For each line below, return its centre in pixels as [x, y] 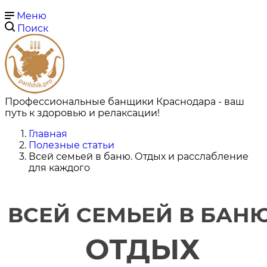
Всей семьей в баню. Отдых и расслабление [139, 156]
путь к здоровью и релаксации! [82, 113]
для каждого [59, 168]
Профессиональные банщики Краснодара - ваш [125, 102]
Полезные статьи [72, 145]
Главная [48, 134]
